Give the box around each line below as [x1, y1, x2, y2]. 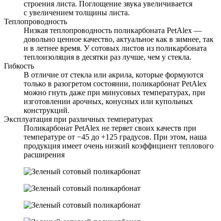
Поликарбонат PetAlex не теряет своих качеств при [24, 123, 196, 132]
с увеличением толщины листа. [24, 8, 130, 17]
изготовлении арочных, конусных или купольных [24, 97, 193, 106]
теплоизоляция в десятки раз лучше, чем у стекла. [24, 52, 191, 61]
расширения [24, 150, 65, 159]
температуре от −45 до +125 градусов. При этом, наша [24, 132, 207, 141]
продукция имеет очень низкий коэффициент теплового [24, 141, 214, 150]
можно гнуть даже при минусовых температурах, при [24, 88, 205, 97]
